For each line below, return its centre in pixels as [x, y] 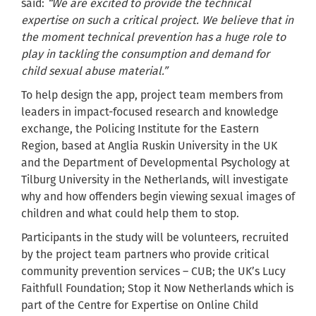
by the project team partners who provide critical [145, 255]
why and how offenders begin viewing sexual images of [158, 197]
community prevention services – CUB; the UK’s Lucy [153, 272]
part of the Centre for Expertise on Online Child [140, 305]
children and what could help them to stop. [132, 214]
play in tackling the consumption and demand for [145, 54]
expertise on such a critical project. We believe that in [157, 20]
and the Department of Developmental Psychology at [156, 163]
